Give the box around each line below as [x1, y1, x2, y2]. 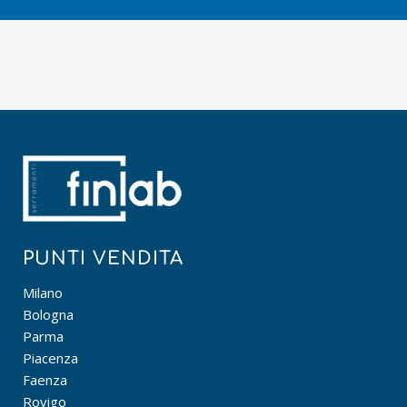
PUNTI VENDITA [23, 248, 184, 269]
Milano [23, 283, 63, 302]
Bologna [23, 305, 74, 323]
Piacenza [23, 349, 78, 367]
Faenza [23, 371, 67, 389]
